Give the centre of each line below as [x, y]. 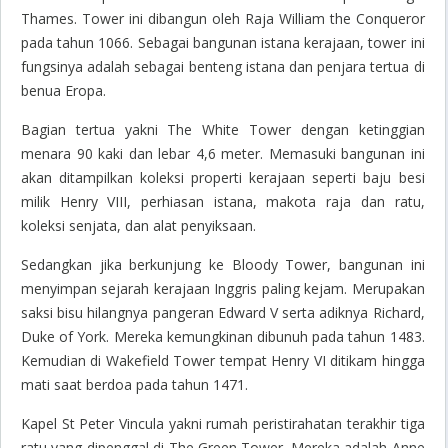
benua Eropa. [63, 91]
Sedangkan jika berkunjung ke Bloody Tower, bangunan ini [223, 265]
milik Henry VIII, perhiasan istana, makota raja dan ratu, [223, 202]
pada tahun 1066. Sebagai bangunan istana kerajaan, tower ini [223, 43]
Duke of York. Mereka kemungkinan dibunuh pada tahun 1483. [223, 337]
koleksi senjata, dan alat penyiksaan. [138, 226]
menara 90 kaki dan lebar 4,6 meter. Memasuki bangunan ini [223, 154]
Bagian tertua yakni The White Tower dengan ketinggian [223, 130]
